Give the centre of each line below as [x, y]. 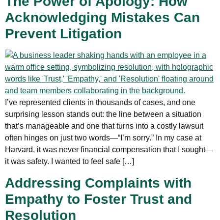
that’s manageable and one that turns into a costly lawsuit [104, 126]
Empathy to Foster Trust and [98, 199]
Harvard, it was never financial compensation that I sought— [109, 150]
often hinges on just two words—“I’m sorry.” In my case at [103, 138]
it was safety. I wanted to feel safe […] [69, 162]
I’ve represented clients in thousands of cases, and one [100, 103]
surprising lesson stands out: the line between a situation [103, 114]
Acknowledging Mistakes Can [102, 18]
